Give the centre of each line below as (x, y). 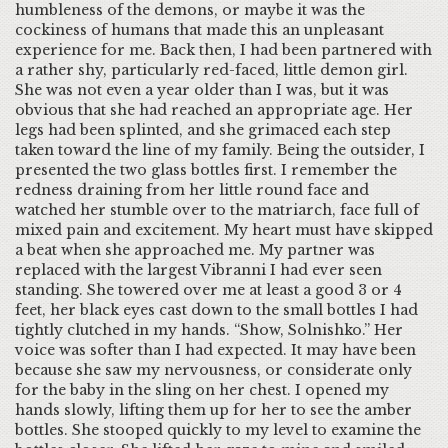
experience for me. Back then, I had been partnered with (223, 50)
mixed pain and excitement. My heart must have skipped (224, 230)
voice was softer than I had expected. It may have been (215, 350)
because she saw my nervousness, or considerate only (213, 370)
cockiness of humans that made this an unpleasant (199, 30)
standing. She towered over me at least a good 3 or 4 (208, 290)
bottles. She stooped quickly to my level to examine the (218, 430)
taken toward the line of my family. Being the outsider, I (220, 150)
